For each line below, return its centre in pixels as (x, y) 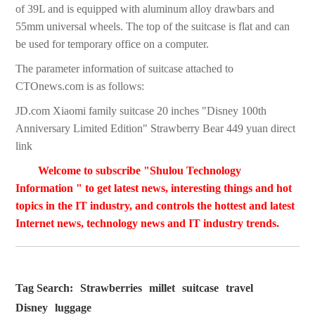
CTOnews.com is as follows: (80, 86)
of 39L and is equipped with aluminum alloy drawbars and (145, 9)
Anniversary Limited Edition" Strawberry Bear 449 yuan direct (156, 129)
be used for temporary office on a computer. (112, 44)
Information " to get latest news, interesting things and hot (154, 188)
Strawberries (111, 288)
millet (162, 288)
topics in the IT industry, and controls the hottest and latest (155, 206)
